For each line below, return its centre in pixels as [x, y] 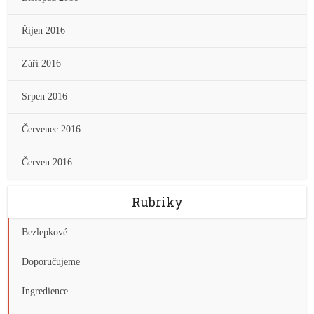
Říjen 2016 [44, 30]
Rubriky [157, 202]
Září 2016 [42, 63]
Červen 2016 [47, 162]
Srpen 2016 [45, 96]
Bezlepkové [45, 232]
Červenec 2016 [52, 129]
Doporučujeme [51, 262]
